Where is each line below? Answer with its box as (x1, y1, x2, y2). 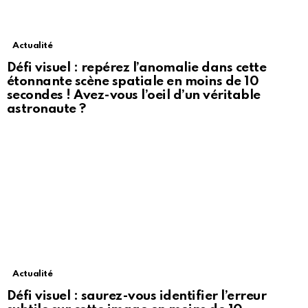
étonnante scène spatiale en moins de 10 (7, 75, 259, 89)
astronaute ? (7, 102, 86, 116)
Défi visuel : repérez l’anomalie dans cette (7, 61, 267, 75)
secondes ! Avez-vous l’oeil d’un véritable (7, 89, 261, 102)
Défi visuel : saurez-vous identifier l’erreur (7, 289, 267, 303)
